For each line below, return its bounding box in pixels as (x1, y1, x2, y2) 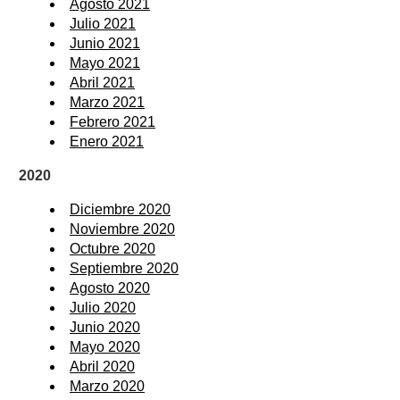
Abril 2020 (70, 359, 135, 375)
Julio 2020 (70, 300, 136, 316)
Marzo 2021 (70, 95, 145, 111)
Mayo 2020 (70, 339, 140, 355)
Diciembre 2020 (70, 202, 171, 218)
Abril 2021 (70, 75, 135, 91)
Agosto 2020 (70, 280, 150, 296)
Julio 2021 (70, 16, 136, 32)
